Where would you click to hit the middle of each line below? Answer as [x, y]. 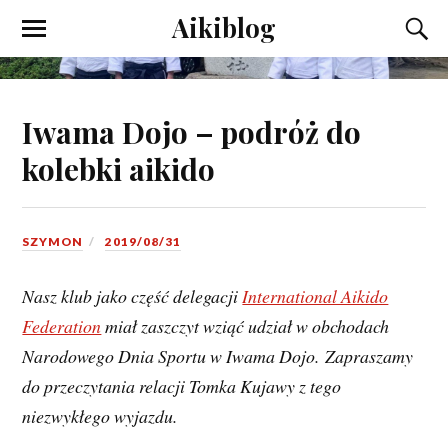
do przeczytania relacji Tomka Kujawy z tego [182, 385]
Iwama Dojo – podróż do [192, 131]
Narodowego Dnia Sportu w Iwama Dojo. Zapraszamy [218, 355]
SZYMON [53, 241]
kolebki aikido [119, 168]
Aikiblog [224, 27]
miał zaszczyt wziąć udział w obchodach [245, 325]
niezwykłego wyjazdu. [100, 415]
